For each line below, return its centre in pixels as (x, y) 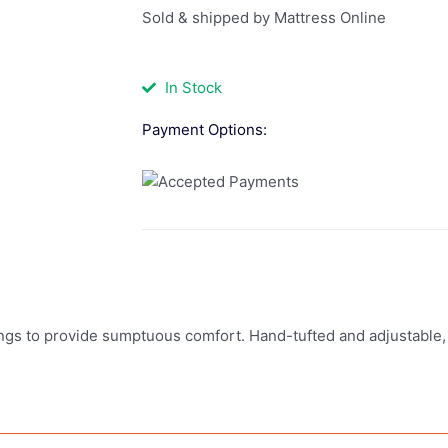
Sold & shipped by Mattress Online (264, 17)
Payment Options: (204, 130)
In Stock (193, 88)
